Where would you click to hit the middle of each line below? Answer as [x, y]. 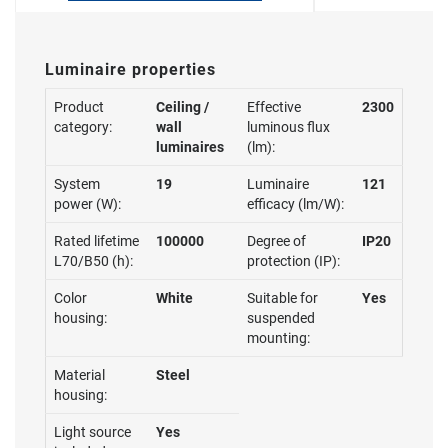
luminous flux [288, 127]
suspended [281, 318]
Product [79, 107]
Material [79, 375]
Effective [274, 107]
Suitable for [282, 298]
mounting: [278, 338]
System [77, 184]
